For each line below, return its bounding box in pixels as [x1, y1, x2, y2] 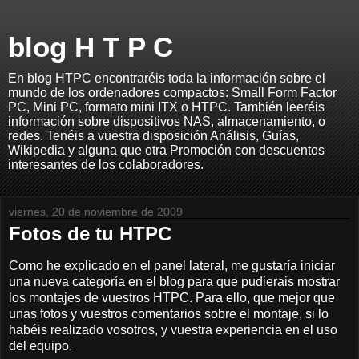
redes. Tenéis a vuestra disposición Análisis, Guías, [8, 129, 299, 143]
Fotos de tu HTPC [9, 223, 171, 244]
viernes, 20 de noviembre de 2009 [9, 205, 183, 218]
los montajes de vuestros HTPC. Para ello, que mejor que [9, 290, 335, 305]
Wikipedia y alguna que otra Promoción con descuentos [8, 143, 325, 157]
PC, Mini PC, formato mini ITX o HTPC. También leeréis [8, 100, 325, 114]
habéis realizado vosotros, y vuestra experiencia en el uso [9, 322, 337, 337]
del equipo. [9, 338, 72, 353]
